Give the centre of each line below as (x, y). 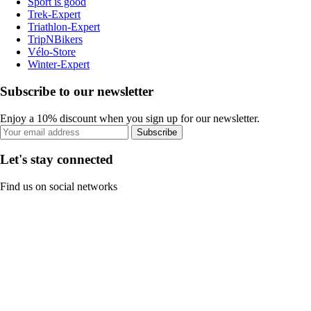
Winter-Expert (59, 65)
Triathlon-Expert (64, 27)
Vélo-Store (52, 52)
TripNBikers (55, 40)
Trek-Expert (54, 15)
